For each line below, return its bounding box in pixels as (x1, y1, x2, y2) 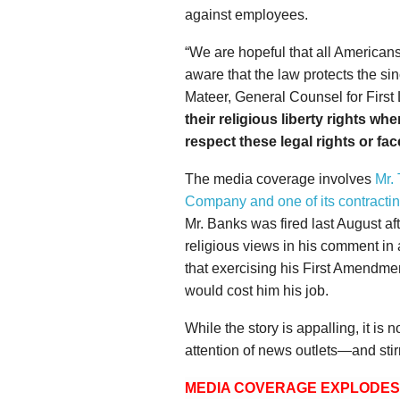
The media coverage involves (185, 171, 375, 187)
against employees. (185, 7, 308, 22)
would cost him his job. (185, 283, 329, 298)
